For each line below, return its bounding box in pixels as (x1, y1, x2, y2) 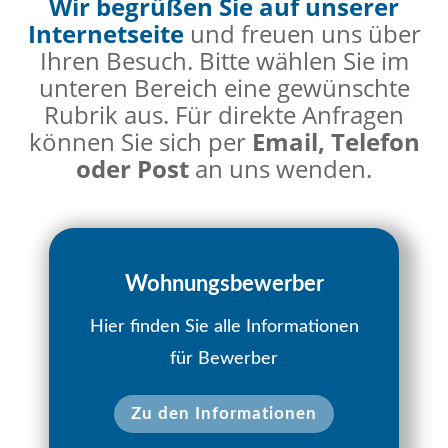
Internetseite (27, 16, 184, 50)
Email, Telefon (251, 124, 420, 158)
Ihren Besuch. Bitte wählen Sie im (39, 43, 409, 77)
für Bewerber (170, 349, 278, 368)
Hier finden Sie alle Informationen (89, 317, 359, 336)
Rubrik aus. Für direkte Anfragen (44, 97, 404, 131)
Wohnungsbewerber (124, 272, 324, 295)
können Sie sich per (28, 124, 252, 158)
